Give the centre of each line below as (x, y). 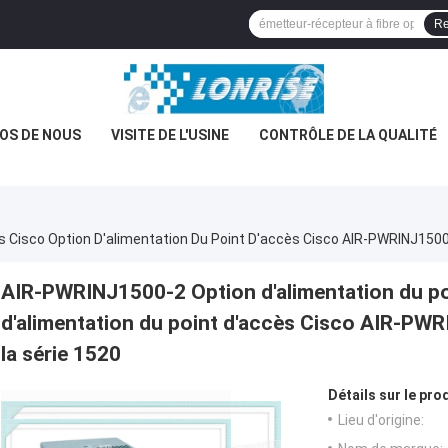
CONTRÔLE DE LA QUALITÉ (348, 135)
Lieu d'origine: (381, 419)
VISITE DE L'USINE (170, 135)
